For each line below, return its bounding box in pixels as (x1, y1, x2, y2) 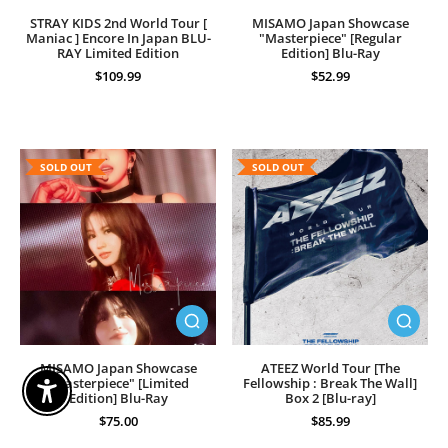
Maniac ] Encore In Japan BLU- (25, 30, 211, 47)
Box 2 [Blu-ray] (284, 390, 376, 407)
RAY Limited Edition (57, 45, 179, 62)
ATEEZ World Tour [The (260, 360, 400, 377)
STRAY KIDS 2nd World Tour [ (29, 15, 207, 32)
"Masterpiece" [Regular (258, 30, 402, 47)
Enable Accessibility (45, 389, 167, 407)
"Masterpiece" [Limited (47, 375, 189, 392)
